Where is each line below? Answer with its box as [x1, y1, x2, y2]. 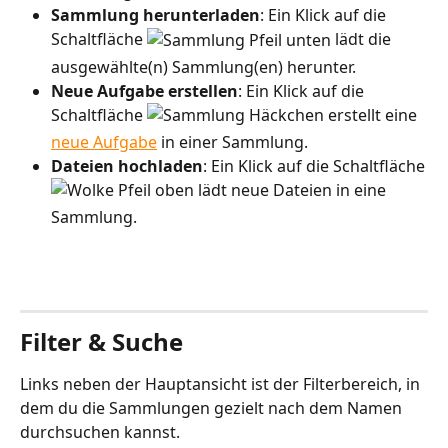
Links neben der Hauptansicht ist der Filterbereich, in [20, 372, 424, 395]
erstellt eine [324, 103, 421, 126]
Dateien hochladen [51, 154, 203, 177]
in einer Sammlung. [157, 130, 308, 153]
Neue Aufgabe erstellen [51, 79, 238, 102]
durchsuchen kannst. [20, 420, 180, 443]
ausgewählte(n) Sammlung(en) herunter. [51, 55, 356, 78]
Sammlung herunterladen [51, 4, 260, 27]
